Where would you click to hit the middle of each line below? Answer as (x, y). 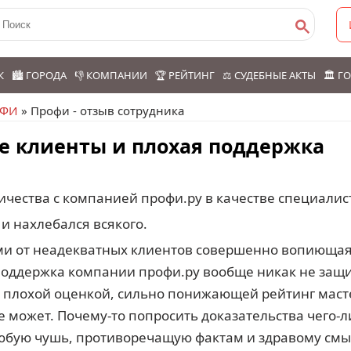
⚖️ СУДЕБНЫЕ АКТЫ (269, 75)
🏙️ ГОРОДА (39, 75)
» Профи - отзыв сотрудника (101, 110)
